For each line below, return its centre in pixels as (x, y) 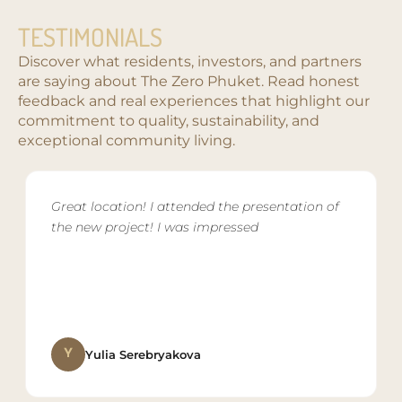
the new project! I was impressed (155, 227)
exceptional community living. (127, 140)
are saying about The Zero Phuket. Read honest (189, 81)
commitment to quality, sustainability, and (169, 120)
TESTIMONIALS (90, 36)
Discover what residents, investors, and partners (190, 61)
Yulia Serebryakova (143, 355)
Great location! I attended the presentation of (195, 207)
